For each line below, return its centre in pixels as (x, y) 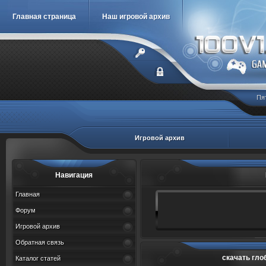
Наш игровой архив (136, 17)
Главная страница (44, 17)
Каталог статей (38, 258)
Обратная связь (40, 242)
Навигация (74, 175)
